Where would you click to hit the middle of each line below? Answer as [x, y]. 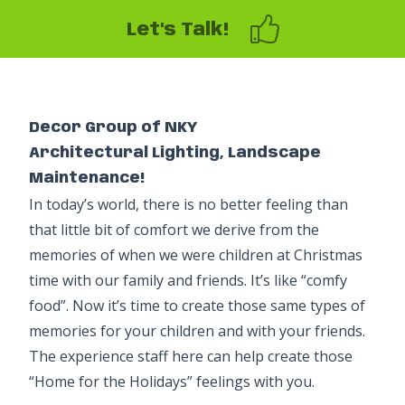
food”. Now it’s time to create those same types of [197, 306]
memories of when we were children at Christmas [196, 255]
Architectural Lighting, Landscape [175, 153]
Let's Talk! [177, 30]
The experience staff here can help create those [191, 356]
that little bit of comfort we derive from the [174, 230]
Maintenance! [87, 179]
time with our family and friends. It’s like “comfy [188, 280]
